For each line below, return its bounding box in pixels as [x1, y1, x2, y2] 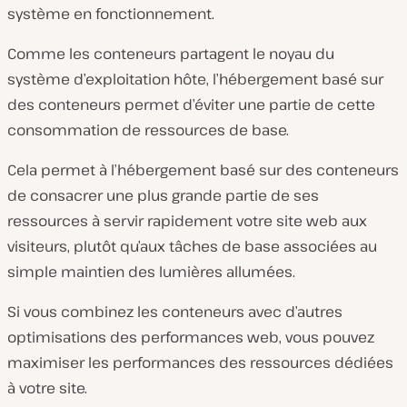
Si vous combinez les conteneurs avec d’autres [7, 301, 342, 322]
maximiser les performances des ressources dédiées [7, 352, 393, 372]
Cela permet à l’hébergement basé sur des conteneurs [7, 159, 399, 180]
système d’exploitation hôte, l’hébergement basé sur [7, 68, 383, 89]
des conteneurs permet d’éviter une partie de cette [7, 94, 375, 114]
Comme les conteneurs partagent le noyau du [7, 43, 334, 64]
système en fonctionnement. [7, 3, 214, 24]
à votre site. [7, 377, 87, 398]
